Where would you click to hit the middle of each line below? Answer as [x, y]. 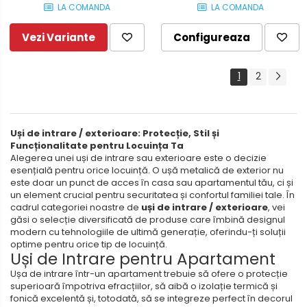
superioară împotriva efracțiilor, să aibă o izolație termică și [144, 286]
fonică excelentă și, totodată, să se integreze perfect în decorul [151, 298]
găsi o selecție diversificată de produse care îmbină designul [148, 219]
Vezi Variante [58, 37]
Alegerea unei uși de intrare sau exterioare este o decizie [138, 158]
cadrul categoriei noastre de [76, 207]
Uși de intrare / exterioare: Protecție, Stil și [115, 133]
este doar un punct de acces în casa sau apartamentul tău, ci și [152, 182]
